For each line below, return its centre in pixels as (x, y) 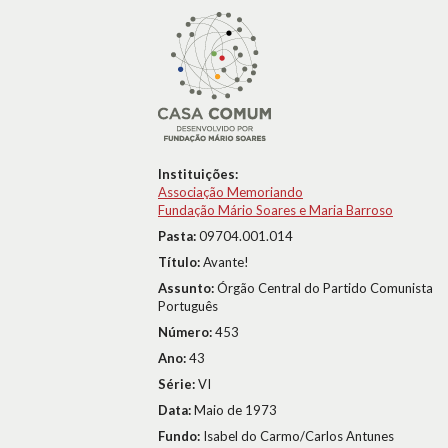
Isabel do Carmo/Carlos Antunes (298, 436)
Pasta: (178, 236)
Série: (178, 384)
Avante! (226, 262)
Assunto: (187, 288)
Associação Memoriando (230, 192)
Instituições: (198, 174)
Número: (186, 332)
